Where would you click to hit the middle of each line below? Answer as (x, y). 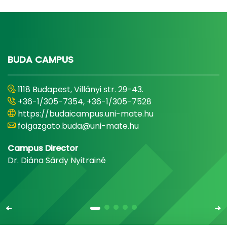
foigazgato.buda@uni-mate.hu (78, 126)
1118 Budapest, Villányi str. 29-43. (81, 89)
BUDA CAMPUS (41, 60)
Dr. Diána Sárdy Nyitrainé (57, 160)
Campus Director (43, 148)
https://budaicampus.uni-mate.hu (86, 114)
